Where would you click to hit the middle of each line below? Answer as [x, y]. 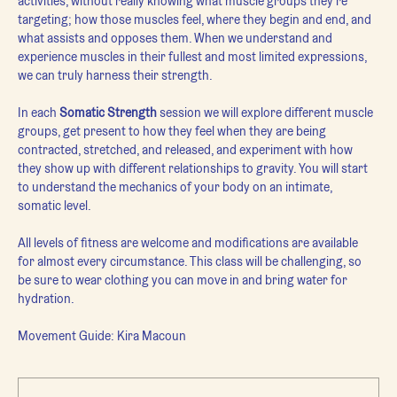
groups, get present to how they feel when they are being [173, 131]
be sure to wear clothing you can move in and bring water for [184, 280]
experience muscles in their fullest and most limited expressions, [194, 57]
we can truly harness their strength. [115, 75]
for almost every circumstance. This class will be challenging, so [191, 261]
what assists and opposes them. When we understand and [176, 38]
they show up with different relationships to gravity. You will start [194, 168]
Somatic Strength [109, 113]
